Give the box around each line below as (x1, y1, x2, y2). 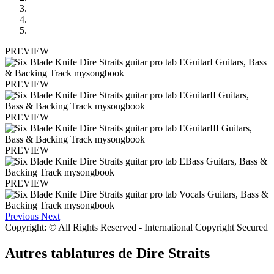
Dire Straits (136, 245, 210, 261)
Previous (5, 210, 39, 221)
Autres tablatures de (5, 245, 136, 261)
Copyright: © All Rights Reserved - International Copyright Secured (5, 221, 268, 232)
